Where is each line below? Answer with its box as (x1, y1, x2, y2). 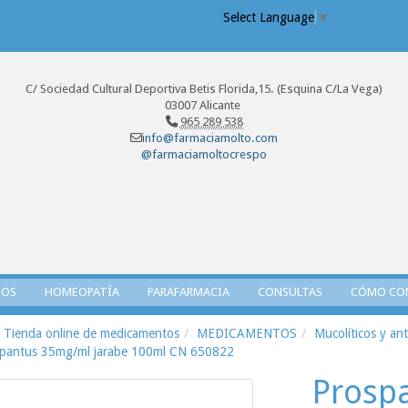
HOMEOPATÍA (45, 284, 119, 299)
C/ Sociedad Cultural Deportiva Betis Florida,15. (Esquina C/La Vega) (25, 82, 382, 96)
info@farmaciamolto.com (142, 131, 278, 145)
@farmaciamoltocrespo (141, 148, 267, 161)
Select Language (223, 10, 314, 25)
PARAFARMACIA (148, 284, 229, 299)
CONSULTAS (258, 284, 322, 299)
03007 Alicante (165, 98, 243, 112)
